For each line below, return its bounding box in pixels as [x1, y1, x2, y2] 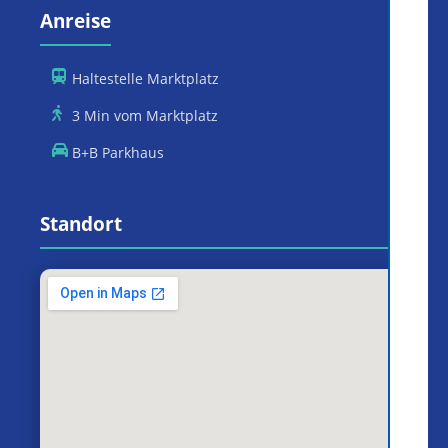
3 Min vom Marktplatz [71, 106, 218, 126]
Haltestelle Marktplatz [71, 69, 219, 89]
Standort [40, 210, 122, 238]
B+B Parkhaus [71, 143, 164, 163]
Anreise [40, 7, 111, 35]
